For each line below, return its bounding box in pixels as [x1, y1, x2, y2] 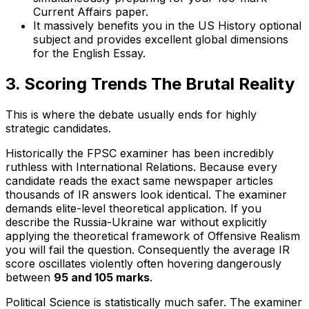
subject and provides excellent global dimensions [33, 32, 288, 47]
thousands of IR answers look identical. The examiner [6, 188, 287, 201]
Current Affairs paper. [33, 5, 148, 19]
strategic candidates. [6, 121, 111, 135]
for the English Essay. [33, 46, 146, 61]
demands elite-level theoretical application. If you [6, 201, 261, 215]
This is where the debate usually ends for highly [6, 108, 257, 121]
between [6, 270, 54, 284]
